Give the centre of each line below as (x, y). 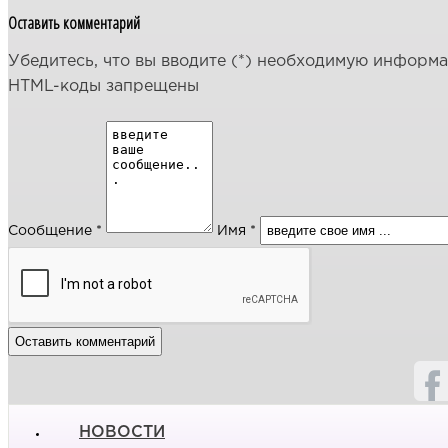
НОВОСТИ (122, 433)
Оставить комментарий (74, 22)
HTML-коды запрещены (103, 87)
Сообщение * (55, 231)
